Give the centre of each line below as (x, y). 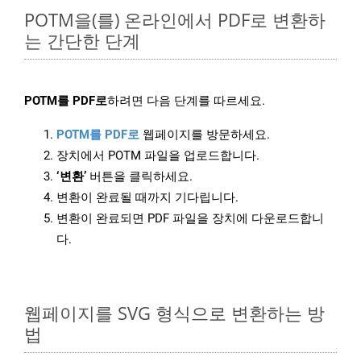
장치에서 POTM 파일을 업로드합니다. (158, 156)
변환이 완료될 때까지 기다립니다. (147, 198)
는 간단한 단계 (82, 41)
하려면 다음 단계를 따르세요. (186, 101)
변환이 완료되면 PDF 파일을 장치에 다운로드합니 (190, 219)
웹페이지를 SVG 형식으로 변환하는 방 (174, 313)
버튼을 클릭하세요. (139, 177)
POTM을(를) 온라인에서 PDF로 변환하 (175, 20)
